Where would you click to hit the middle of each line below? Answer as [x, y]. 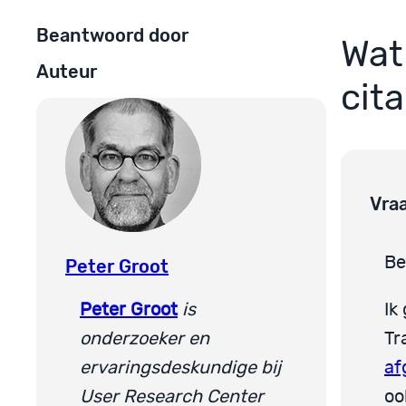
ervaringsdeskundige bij [180, 367]
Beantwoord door [112, 35]
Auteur [67, 72]
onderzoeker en [145, 338]
